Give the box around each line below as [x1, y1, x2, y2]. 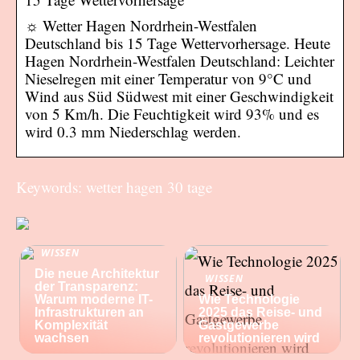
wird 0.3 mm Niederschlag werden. [25, 121, 241, 141]
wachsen [35, 330, 90, 345]
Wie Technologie [198, 292, 301, 306]
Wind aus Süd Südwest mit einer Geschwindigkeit [25, 85, 333, 106]
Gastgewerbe [198, 317, 280, 332]
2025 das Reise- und [198, 305, 323, 319]
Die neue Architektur [35, 266, 160, 280]
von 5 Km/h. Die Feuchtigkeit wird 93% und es [25, 103, 319, 124]
